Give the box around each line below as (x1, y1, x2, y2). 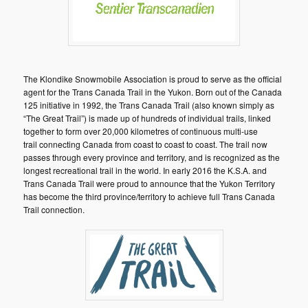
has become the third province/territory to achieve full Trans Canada (23, 190, 276, 203)
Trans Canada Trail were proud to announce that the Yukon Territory (23, 177, 276, 190)
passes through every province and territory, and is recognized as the (23, 151, 280, 164)
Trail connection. (23, 203, 85, 216)
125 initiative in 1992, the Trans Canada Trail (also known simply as (23, 99, 275, 111)
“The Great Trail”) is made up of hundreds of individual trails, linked (23, 112, 272, 124)
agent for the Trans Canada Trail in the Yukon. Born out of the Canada (23, 86, 283, 98)
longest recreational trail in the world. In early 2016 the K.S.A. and (23, 164, 267, 177)
